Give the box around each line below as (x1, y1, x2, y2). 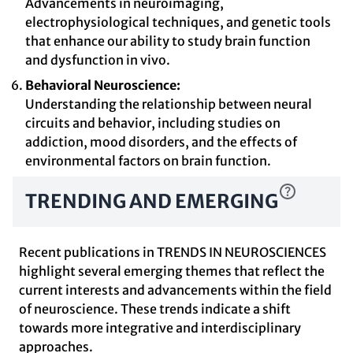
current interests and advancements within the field (19, 282, 332, 298)
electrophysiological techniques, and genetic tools (25, 14, 331, 30)
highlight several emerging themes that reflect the (19, 263, 325, 279)
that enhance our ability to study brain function (25, 33, 310, 49)
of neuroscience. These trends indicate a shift (19, 301, 291, 317)
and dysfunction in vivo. (25, 52, 170, 68)
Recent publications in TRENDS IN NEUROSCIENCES (19, 244, 326, 260)
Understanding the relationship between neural (25, 96, 312, 112)
